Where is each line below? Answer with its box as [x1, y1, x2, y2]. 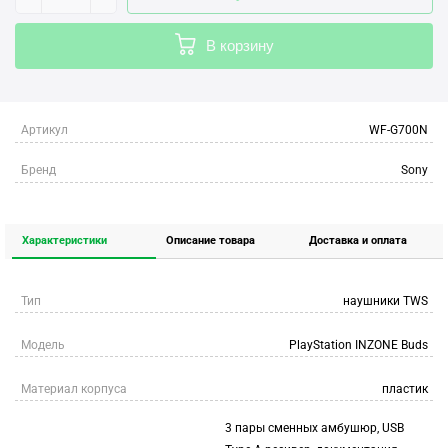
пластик [382, 382, 428, 396]
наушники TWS [343, 294, 428, 308]
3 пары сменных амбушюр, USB [224, 421, 404, 435]
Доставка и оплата [309, 234, 408, 247]
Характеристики [22, 234, 107, 247]
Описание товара [165, 234, 255, 247]
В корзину [205, 37, 274, 54]
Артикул [21, 123, 68, 137]
